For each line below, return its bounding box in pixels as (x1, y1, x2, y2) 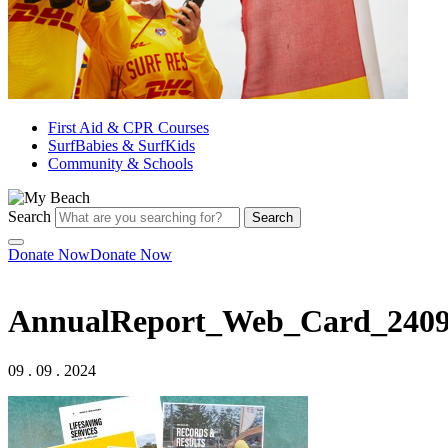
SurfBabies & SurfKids (48, 137, 195, 154)
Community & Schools (48, 155, 193, 172)
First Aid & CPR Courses (48, 119, 209, 136)
